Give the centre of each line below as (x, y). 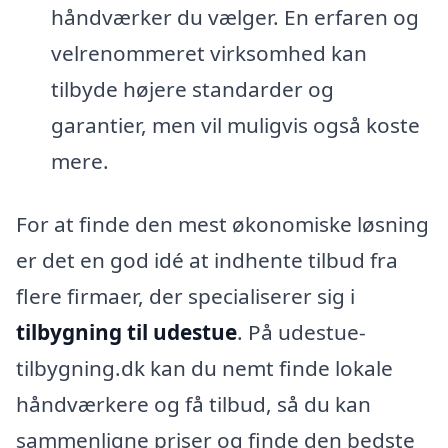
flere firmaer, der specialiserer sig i (185, 296)
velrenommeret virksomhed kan (208, 52)
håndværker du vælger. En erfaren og (234, 16)
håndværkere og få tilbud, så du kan (193, 404)
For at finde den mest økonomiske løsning (222, 224)
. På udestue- (301, 332)
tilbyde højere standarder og (192, 88)
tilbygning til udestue (126, 332)
